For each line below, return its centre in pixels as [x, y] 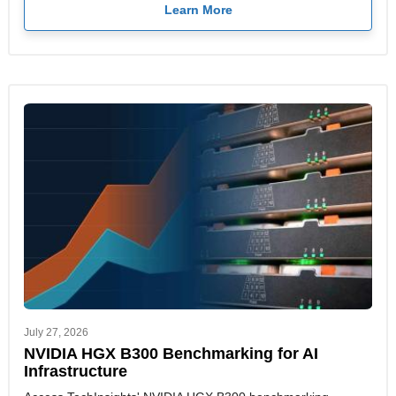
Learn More [198, 9]
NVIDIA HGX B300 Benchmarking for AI [171, 354]
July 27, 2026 [56, 333]
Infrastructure [76, 371]
